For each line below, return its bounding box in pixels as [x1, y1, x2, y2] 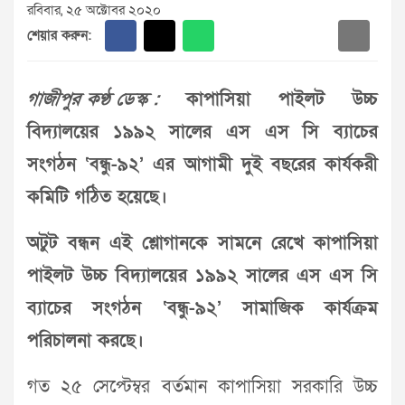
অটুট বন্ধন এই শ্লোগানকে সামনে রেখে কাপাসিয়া [27, 231, 378, 255]
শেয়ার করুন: [27, 26, 91, 44]
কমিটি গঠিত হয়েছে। [27, 185, 167, 209]
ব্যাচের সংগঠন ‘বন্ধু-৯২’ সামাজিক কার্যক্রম [27, 297, 378, 320]
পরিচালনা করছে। [27, 329, 144, 353]
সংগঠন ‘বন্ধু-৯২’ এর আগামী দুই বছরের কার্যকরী [27, 153, 378, 176]
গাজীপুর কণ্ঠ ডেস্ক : [25, 88, 161, 111]
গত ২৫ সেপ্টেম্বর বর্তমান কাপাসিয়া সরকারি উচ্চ [27, 375, 378, 399]
